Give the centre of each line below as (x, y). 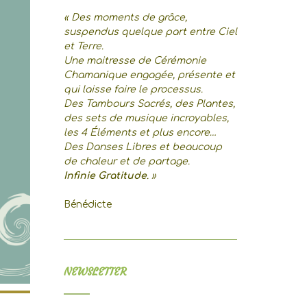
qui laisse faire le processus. (133, 89)
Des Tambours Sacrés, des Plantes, (149, 104)
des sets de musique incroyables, (146, 118)
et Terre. (83, 46)
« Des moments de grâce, (125, 17)
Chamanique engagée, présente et (149, 75)
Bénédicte (87, 205)
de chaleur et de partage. (126, 161)
